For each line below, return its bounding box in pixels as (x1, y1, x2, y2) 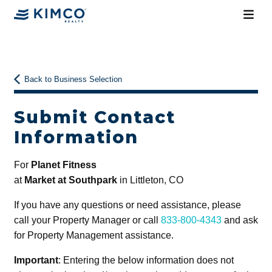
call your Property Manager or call (13, 214, 161, 225)
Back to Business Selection (24, 75, 123, 84)
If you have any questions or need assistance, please (13, 199, 241, 210)
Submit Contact (13, 106, 175, 127)
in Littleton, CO (117, 174, 183, 185)
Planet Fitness (30, 159, 97, 170)
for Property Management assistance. (13, 229, 174, 240)
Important (13, 254, 58, 265)
